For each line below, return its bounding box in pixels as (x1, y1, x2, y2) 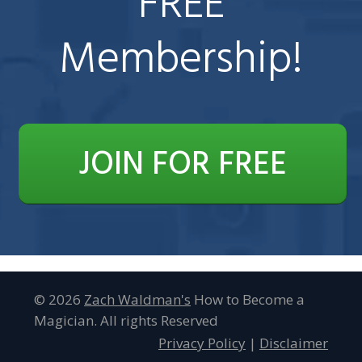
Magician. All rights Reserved (34, 311, 218, 330)
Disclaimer (259, 334, 328, 353)
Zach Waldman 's (84, 290, 191, 309)
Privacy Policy (158, 334, 246, 353)
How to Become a (191, 290, 305, 309)
